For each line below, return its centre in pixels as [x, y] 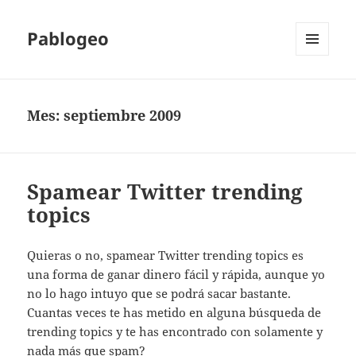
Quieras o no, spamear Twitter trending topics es [166, 255]
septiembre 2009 [123, 116]
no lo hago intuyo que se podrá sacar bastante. [159, 294]
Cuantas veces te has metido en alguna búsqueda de [174, 313]
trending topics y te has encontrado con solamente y [175, 332]
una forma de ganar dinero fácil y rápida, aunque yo [176, 275]
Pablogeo [68, 39]
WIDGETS [318, 89]
